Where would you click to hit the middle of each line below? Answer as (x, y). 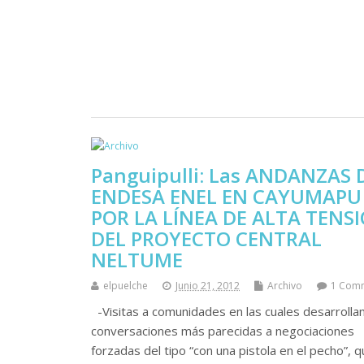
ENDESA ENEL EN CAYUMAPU (226, 196)
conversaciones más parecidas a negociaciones (223, 330)
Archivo (285, 285)
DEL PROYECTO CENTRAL (206, 238)
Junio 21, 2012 (208, 285)
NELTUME (137, 259)
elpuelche (126, 285)
